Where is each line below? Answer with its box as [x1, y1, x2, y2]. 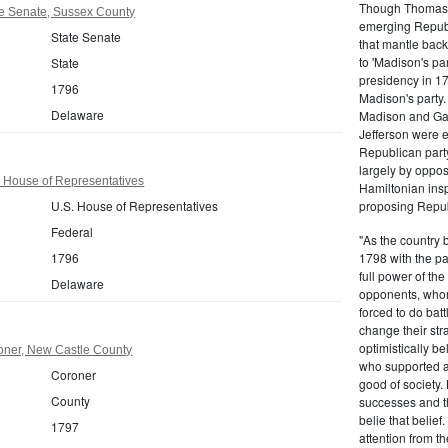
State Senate [51, 27, 122, 45]
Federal [51, 222, 94, 240]
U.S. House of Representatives [51, 196, 219, 214]
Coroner [51, 365, 97, 383]
